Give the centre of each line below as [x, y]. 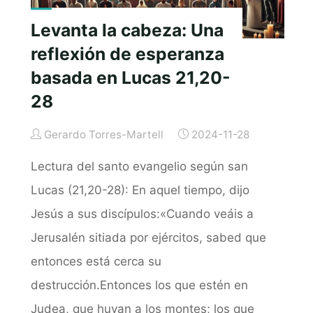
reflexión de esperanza [127, 53]
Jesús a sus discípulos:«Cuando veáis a [142, 213]
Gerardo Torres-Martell [104, 134]
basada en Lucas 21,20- [130, 77]
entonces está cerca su [96, 261]
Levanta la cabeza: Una [127, 30]
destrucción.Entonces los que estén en [139, 285]
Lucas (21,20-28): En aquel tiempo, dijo [140, 190]
